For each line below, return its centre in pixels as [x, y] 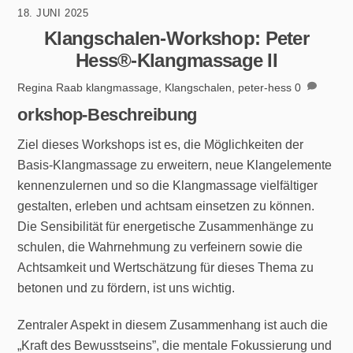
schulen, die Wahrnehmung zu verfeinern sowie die [160, 247]
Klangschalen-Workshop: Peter [176, 38]
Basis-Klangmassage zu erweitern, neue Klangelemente [175, 165]
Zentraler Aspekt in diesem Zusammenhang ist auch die [173, 325]
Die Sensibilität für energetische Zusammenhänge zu [166, 227]
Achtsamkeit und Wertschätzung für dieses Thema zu [166, 268]
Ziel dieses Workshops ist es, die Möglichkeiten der [161, 145]
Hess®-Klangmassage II [176, 60]
